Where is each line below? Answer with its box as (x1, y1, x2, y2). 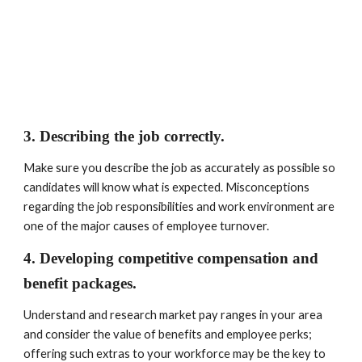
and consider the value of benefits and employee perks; (23, 327, 313, 341)
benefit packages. (23, 275, 141, 292)
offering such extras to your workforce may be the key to (23, 347, 326, 360)
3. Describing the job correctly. (23, 128, 229, 145)
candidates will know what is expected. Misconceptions (23, 180, 310, 194)
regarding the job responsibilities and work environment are (23, 200, 335, 213)
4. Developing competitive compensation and (23, 250, 319, 267)
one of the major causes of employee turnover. (23, 219, 270, 233)
